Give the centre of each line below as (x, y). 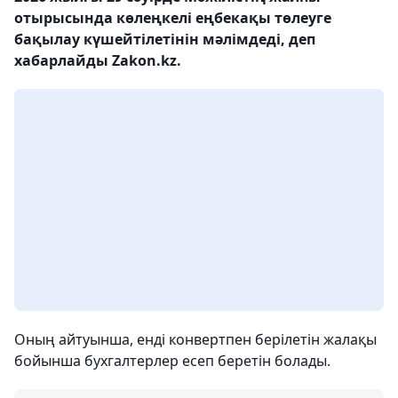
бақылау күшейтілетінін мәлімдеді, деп (165, 39)
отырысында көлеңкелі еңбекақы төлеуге (173, 18)
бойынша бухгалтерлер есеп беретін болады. (172, 361)
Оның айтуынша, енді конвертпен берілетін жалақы (195, 339)
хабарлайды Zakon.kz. (98, 60)
